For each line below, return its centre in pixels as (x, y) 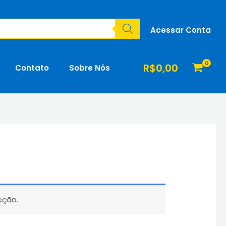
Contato (32, 68)
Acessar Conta (181, 30)
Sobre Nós (90, 68)
